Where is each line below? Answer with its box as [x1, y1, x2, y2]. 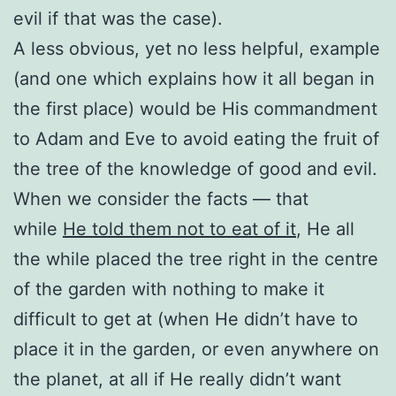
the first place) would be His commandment [13, 97, 377, 119]
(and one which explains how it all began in [13, 67, 375, 89]
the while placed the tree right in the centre [13, 247, 378, 270]
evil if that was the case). [13, 7, 223, 29]
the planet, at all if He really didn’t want [13, 368, 341, 390]
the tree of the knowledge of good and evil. [13, 157, 377, 179]
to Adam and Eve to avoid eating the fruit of [13, 127, 379, 149]
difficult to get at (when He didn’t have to [13, 308, 358, 330]
